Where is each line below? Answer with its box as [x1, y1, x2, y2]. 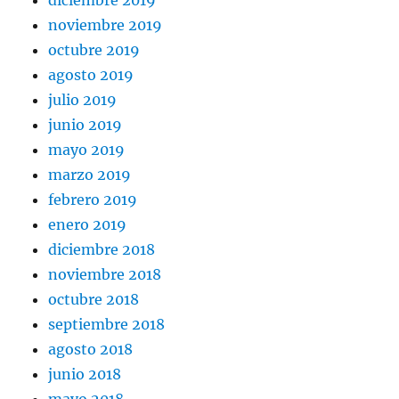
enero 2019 [48, 215, 127, 233]
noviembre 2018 [48, 265, 162, 283]
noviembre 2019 [48, 15, 163, 34]
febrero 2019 [48, 190, 138, 208]
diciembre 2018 [48, 240, 156, 258]
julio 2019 [48, 90, 118, 109]
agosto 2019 [48, 65, 134, 84]
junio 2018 [48, 364, 122, 383]
